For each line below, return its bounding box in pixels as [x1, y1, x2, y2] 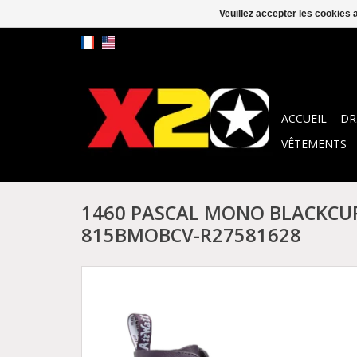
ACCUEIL [281, 111, 327, 126]
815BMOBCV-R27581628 [81, 222, 301, 249]
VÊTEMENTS [281, 136, 347, 151]
